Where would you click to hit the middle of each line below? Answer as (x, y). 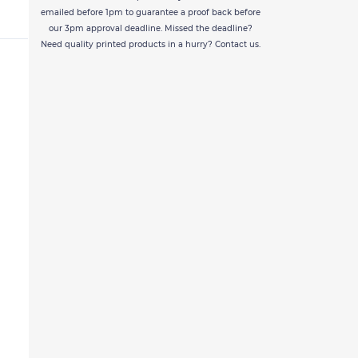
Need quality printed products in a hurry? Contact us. (151, 45)
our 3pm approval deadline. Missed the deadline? (151, 29)
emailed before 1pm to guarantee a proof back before (151, 13)
